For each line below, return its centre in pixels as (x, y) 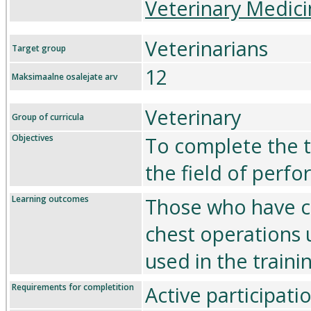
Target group (39, 48)
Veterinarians (207, 48)
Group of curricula (48, 117)
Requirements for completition (73, 287)
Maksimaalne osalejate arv (65, 77)
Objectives (33, 138)
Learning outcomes (50, 199)
